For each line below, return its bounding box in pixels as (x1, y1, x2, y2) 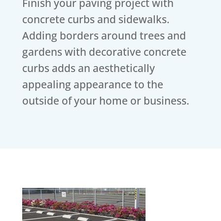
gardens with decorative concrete (22, 45, 186, 59)
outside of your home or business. (22, 94, 189, 108)
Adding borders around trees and (22, 29, 186, 42)
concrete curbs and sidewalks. (22, 12, 170, 26)
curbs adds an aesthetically (22, 61, 155, 75)
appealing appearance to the (22, 77, 163, 91)
